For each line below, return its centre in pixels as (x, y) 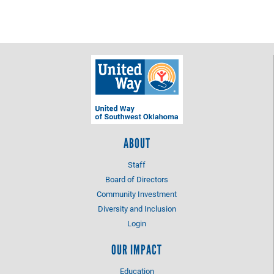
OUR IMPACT (137, 250)
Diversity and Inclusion (137, 209)
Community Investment (137, 194)
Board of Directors (137, 180)
